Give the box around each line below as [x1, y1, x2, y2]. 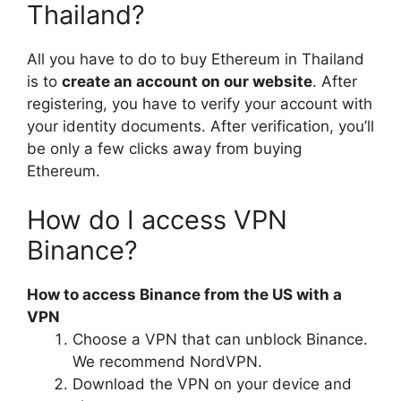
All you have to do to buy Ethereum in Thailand [27, 49, 364, 68]
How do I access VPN [27, 204, 287, 236]
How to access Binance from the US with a [27, 286, 342, 304]
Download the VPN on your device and [73, 375, 352, 394]
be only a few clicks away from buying [27, 139, 302, 158]
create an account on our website [62, 72, 312, 90]
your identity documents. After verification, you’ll [27, 116, 374, 135]
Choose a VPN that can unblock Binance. [73, 330, 368, 349]
